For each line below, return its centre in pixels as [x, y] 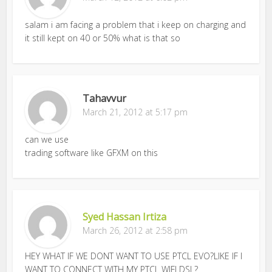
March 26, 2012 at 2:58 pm [135, 230]
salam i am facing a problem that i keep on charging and [136, 24]
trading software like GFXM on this [92, 152]
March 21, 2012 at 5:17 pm [135, 112]
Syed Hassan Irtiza [125, 216]
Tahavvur [105, 98]
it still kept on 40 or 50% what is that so [103, 38]
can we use [47, 139]
